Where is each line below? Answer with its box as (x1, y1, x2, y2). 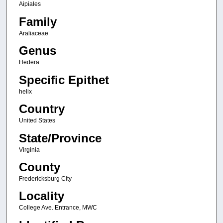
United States (18, 117, 55, 124)
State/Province (18, 131, 102, 145)
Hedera (18, 59, 39, 66)
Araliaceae (18, 29, 48, 37)
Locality (18, 189, 64, 203)
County (18, 160, 60, 174)
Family (18, 14, 57, 28)
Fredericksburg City (18, 175, 72, 182)
